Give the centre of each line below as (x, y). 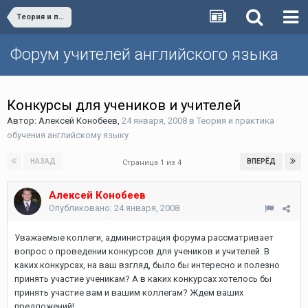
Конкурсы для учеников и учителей (124, 105)
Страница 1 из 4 (154, 163)
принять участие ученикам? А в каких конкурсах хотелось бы (143, 279)
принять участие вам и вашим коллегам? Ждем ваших (129, 293)
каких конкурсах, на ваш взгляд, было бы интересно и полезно (147, 265)
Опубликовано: (81, 208)
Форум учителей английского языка (144, 54)
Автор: (23, 121)
